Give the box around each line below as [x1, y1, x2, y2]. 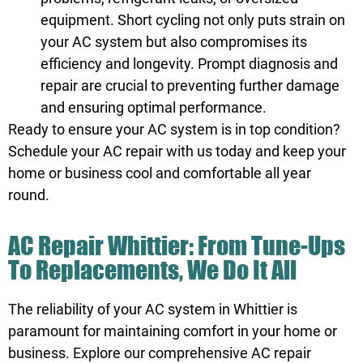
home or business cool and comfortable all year [8, 164, 311, 181]
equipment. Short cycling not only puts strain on [41, 11, 345, 28]
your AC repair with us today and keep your [71, 142, 346, 160]
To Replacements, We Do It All [8, 254, 297, 284]
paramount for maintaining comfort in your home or [8, 322, 337, 340]
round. [8, 186, 49, 203]
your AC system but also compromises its [41, 32, 307, 50]
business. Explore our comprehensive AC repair [8, 344, 311, 361]
